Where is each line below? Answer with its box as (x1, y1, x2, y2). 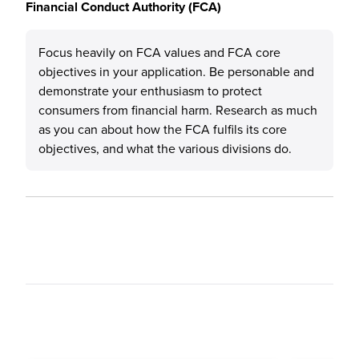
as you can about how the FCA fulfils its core (38, 120, 287, 138)
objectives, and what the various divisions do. (38, 139, 292, 157)
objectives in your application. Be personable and (38, 63, 314, 80)
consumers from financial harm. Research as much (38, 101, 317, 119)
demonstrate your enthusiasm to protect (38, 82, 262, 99)
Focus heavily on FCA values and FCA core (38, 43, 280, 61)
